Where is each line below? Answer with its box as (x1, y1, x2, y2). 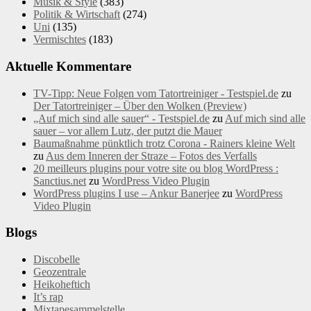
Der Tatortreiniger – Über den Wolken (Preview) (33, 99, 246, 112)
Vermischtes (33, 33, 86, 46)
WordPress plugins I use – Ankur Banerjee (33, 187, 219, 199)
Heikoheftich (33, 278, 90, 291)
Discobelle (33, 253, 80, 266)
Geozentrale (33, 266, 86, 278)
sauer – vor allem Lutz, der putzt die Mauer (33, 124, 222, 137)
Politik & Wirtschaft (33, 8, 120, 21)
